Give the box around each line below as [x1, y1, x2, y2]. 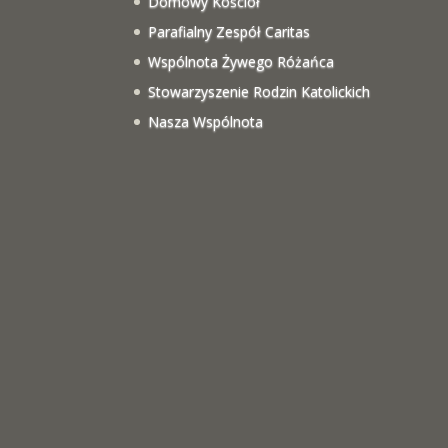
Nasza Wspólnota [148, 111, 264, 131]
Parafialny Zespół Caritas [148, 21, 311, 41]
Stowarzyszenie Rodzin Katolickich [148, 81, 371, 101]
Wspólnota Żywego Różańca [148, 51, 335, 71]
